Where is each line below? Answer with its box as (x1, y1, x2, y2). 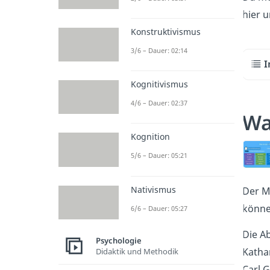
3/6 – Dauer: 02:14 (131, 45, 187, 55)
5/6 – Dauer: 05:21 (131, 151, 187, 160)
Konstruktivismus (131, 25, 201, 37)
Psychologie (96, 235, 142, 246)
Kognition (131, 131, 170, 143)
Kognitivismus (131, 78, 188, 90)
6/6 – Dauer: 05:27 (131, 203, 187, 213)
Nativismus (131, 183, 176, 195)
